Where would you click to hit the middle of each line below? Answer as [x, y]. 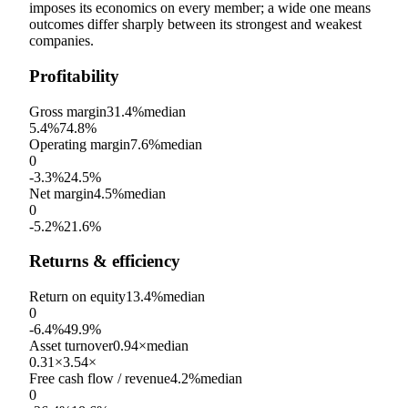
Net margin [61, 193]
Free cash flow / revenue [100, 379]
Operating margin [80, 144]
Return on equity [77, 297]
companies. [61, 41]
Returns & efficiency [105, 261]
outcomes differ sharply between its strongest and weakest [195, 25]
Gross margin [68, 111]
